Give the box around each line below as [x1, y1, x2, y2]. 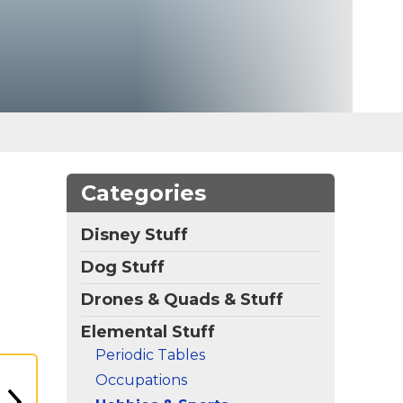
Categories [81, 180, 206, 206]
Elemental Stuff [81, 322, 215, 342]
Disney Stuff [81, 225, 188, 245]
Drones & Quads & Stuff [81, 290, 283, 309]
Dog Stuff [81, 257, 165, 277]
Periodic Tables [95, 346, 205, 363]
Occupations [95, 372, 187, 389]
